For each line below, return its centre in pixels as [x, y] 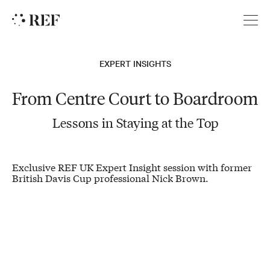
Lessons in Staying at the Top [135, 122]
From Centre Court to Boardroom [135, 98]
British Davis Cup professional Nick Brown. [110, 178]
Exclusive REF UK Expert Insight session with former [132, 167]
